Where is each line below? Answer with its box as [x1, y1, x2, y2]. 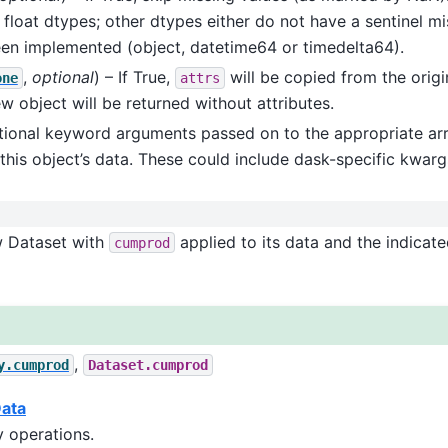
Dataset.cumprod [87, 356, 208, 373]
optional [31, 66, 94, 87]
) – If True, [93, 66, 175, 87]
